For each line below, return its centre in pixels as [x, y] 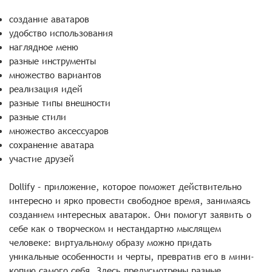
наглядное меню [44, 46]
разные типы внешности [60, 102]
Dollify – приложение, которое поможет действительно [125, 186]
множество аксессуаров [59, 130]
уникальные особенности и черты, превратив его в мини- [132, 256]
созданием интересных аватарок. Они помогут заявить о [130, 214]
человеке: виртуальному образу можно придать [110, 242]
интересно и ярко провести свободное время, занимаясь [130, 200]
